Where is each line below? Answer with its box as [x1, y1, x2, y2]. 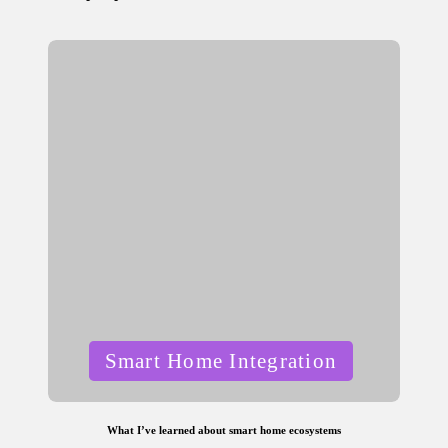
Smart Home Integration [104, 349, 338, 373]
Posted [61, 339, 121, 365]
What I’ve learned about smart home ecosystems [107, 424, 341, 437]
